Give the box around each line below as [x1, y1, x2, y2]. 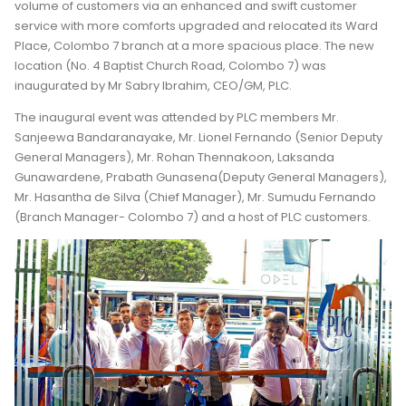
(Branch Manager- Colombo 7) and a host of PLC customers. [14, 208, 371, 226]
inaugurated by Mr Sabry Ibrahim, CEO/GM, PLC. [14, 76, 292, 94]
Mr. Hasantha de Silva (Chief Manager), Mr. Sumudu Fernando [14, 188, 376, 206]
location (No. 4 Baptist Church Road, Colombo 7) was [14, 56, 326, 74]
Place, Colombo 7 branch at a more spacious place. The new [14, 36, 374, 54]
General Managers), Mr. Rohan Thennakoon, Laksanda [14, 148, 334, 166]
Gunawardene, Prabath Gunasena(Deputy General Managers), [14, 168, 387, 186]
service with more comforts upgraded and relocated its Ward [14, 16, 378, 34]
